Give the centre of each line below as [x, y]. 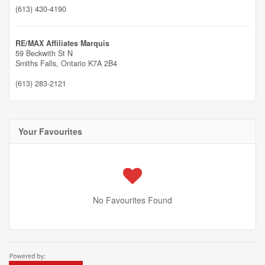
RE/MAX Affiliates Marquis [62, 43]
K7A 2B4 [103, 63]
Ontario [73, 63]
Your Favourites [50, 131]
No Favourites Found [132, 200]
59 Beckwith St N [44, 53]
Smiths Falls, [38, 63]
